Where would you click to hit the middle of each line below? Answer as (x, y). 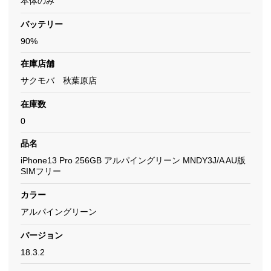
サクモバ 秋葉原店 (59, 80)
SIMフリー (41, 171)
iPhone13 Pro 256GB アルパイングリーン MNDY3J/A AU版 (133, 160)
